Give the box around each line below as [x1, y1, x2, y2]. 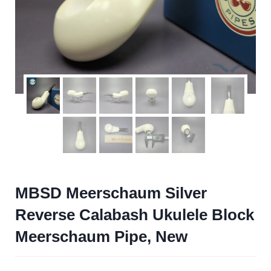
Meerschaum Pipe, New [15, 227, 188, 246]
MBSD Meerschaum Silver [15, 184, 207, 202]
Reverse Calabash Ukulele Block [15, 206, 254, 224]
